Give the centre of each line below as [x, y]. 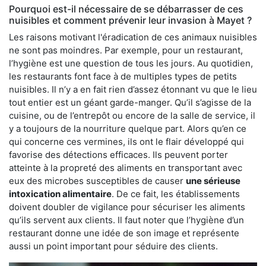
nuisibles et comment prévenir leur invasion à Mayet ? [130, 20]
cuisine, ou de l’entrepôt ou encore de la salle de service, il [132, 115]
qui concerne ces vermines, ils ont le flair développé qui [126, 141]
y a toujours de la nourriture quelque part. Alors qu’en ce [128, 128]
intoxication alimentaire [60, 194]
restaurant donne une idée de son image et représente [124, 233]
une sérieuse [213, 180]
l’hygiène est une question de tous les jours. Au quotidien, [131, 63]
